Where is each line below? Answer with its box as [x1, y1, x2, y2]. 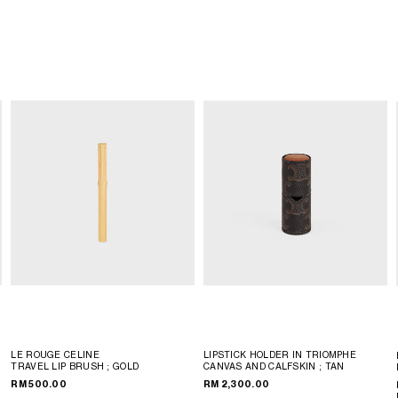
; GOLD [107, 360, 139, 371]
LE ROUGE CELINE [11, 348, 99, 360]
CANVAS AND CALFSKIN [203, 361, 319, 372]
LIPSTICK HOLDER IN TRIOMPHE [203, 349, 357, 361]
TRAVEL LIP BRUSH [11, 360, 105, 371]
